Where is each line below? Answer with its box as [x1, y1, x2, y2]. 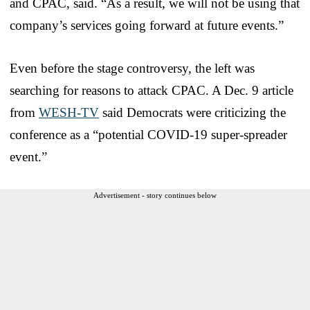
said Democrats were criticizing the [99, 104, 286, 120]
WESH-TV [39, 104, 99, 120]
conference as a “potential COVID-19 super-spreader [10, 127, 287, 142]
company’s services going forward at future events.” [10, 17, 284, 33]
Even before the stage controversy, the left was [10, 60, 255, 75]
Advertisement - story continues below [93, 190, 217, 199]
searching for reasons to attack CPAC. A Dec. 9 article [10, 82, 293, 98]
